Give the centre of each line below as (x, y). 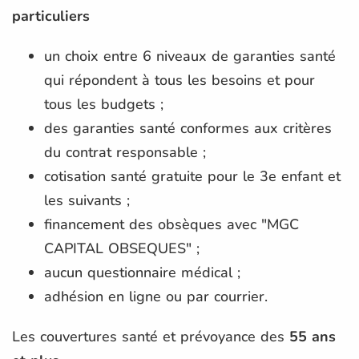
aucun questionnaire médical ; (142, 272)
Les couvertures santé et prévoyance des (151, 336)
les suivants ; (87, 200)
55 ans (313, 336)
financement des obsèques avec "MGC (171, 224)
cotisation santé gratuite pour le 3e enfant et (192, 176)
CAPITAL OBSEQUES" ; (122, 248)
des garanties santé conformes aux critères (188, 128)
